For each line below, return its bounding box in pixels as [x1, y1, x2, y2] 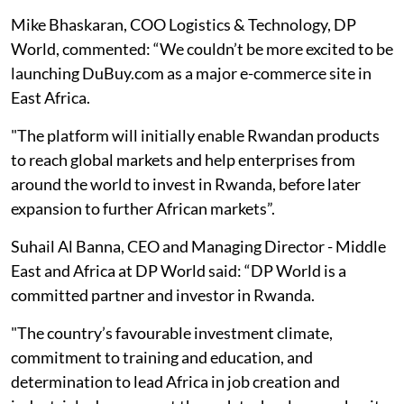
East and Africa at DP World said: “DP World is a [11, 261, 346, 280]
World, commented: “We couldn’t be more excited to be [11, 39, 393, 59]
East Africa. [11, 87, 90, 107]
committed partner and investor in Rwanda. [11, 285, 315, 305]
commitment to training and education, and [11, 347, 313, 367]
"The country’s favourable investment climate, [11, 323, 333, 343]
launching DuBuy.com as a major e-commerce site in [11, 63, 372, 83]
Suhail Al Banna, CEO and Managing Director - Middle [11, 236, 386, 256]
